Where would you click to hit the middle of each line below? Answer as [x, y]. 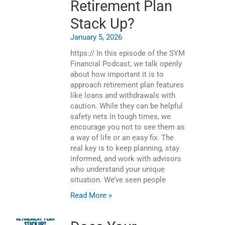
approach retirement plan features [127, 85]
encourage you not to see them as [128, 127]
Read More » [91, 196]
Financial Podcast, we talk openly [126, 64]
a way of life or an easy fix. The [122, 138]
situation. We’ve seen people [118, 180]
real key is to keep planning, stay [125, 148]
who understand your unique [118, 170]
